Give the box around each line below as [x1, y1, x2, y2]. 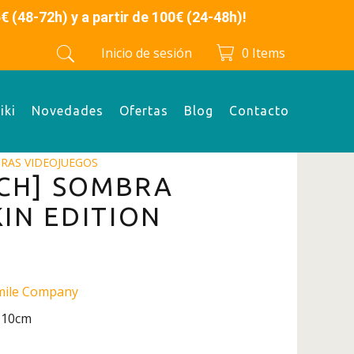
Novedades [32, 104, 104, 119]
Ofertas [119, 104, 168, 119]
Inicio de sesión [101, 44, 192, 62]
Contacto [229, 104, 289, 119]
